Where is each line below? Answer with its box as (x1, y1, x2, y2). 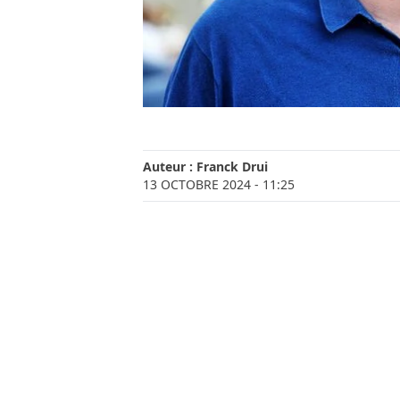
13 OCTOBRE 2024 (143, 176, 251, 194)
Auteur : (143, 158, 196, 176)
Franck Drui (196, 158, 268, 176)
